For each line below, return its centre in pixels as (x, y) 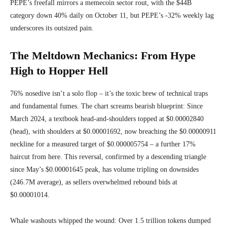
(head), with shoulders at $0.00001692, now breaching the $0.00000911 (113, 132)
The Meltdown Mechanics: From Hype (103, 56)
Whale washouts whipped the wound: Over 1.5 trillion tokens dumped (110, 221)
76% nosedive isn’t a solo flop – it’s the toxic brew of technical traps (109, 94)
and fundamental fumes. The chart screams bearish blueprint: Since (106, 106)
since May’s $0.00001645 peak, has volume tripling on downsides (104, 170)
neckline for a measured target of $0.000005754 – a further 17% (103, 144)
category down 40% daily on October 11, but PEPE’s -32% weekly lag (112, 16)
